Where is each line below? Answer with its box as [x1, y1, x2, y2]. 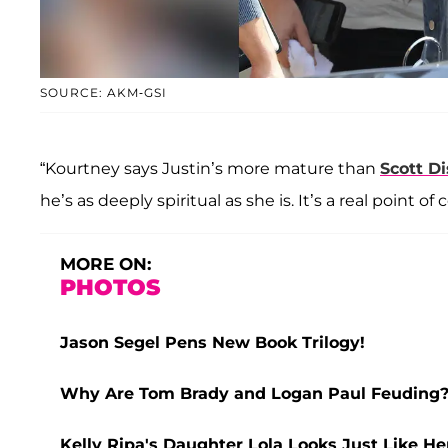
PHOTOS [60, 273, 160, 301]
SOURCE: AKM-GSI [40, 84, 167, 100]
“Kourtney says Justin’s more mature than [40, 158, 380, 178]
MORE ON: [60, 253, 151, 274]
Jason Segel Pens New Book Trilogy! [60, 332, 365, 352]
